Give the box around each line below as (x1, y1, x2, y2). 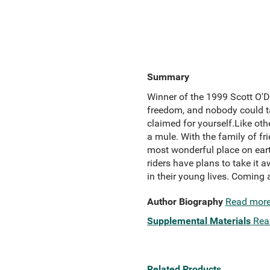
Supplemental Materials (146, 215, 251, 227)
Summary (146, 71, 189, 83)
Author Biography (146, 196, 223, 207)
